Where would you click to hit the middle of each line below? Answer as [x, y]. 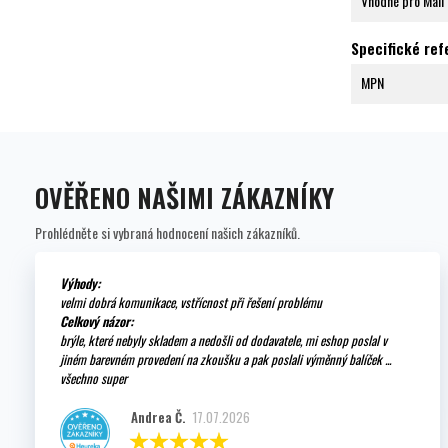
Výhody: [80, 283]
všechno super [93, 378]
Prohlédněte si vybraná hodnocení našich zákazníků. [167, 233]
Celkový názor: [96, 321]
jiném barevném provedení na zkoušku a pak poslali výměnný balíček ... [225, 359]
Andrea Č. [157, 417]
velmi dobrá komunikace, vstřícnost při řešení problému [191, 302]
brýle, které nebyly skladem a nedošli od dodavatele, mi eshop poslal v [223, 340]
